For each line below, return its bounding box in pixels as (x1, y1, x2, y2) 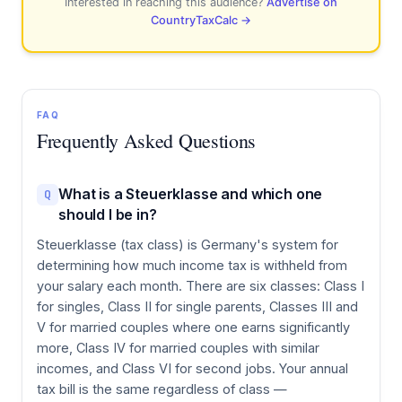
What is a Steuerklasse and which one (58, 184, 323, 203)
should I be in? (58, 205, 157, 223)
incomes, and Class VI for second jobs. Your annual (37, 360, 348, 376)
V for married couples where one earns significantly (37, 319, 350, 335)
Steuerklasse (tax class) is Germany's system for (37, 236, 338, 252)
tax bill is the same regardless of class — (37, 380, 287, 397)
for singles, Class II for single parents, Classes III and (37, 298, 358, 314)
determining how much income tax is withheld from (37, 257, 347, 273)
